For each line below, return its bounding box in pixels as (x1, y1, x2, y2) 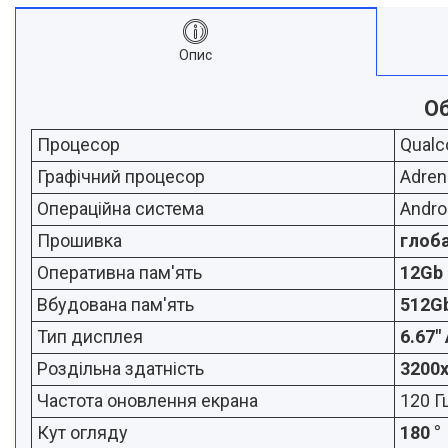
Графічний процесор (37, 166, 205, 187)
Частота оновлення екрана (37, 390, 258, 411)
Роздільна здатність (37, 358, 204, 379)
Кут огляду (37, 422, 128, 443)
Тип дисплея (37, 326, 143, 347)
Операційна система (37, 198, 204, 219)
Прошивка (37, 230, 122, 251)
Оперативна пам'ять (37, 262, 202, 283)
